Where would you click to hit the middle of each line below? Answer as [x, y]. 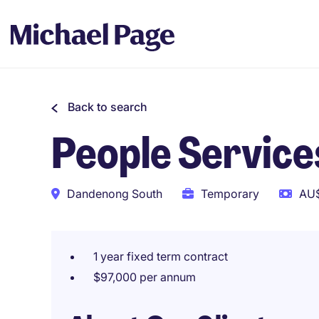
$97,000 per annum [145, 277]
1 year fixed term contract [161, 256]
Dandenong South [115, 194]
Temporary [230, 194]
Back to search [108, 107]
